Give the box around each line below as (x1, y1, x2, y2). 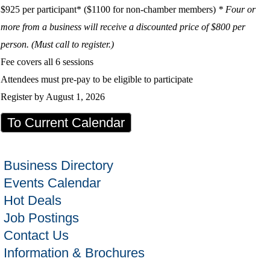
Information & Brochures (3, 245, 145, 261)
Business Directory (3, 158, 113, 174)
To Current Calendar (7, 115, 125, 131)
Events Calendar (3, 175, 101, 191)
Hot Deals (3, 193, 61, 209)
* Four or (218, 4, 256, 15)
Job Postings (3, 210, 79, 226)
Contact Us (3, 228, 69, 243)
